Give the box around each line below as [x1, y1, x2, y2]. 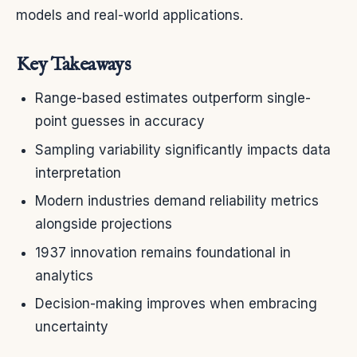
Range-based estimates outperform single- [35, 90, 311, 107]
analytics [35, 267, 93, 284]
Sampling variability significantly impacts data [35, 141, 331, 158]
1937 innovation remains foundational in [35, 244, 291, 261]
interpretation [35, 164, 121, 181]
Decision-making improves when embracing [35, 295, 317, 312]
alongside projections [35, 216, 172, 233]
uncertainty [35, 318, 108, 335]
